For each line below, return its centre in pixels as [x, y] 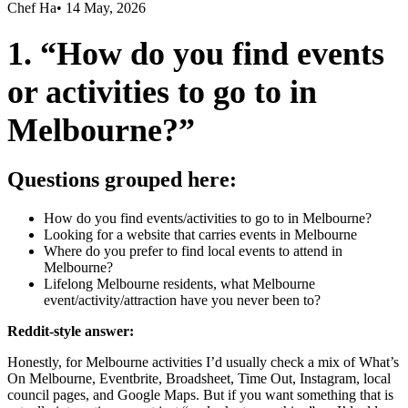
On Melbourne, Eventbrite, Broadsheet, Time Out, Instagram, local [199, 378]
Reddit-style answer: [71, 331]
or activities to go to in [162, 92]
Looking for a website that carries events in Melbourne [200, 234]
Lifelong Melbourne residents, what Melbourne [179, 283]
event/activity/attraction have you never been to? [182, 300]
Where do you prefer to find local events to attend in [193, 250]
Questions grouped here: [122, 180]
